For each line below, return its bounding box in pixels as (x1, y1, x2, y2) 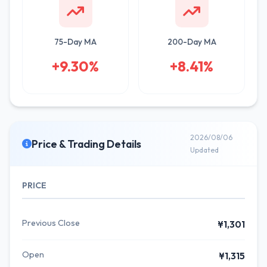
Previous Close (22, 218, 80, 228)
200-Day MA (167, 36, 216, 47)
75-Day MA (54, 36, 97, 47)
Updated (190, 145, 219, 154)
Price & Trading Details (32, 136, 141, 151)
